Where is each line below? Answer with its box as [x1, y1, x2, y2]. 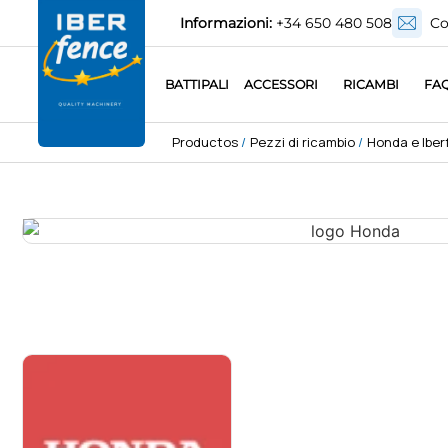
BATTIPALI [165, 77, 230, 93]
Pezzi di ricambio [249, 133, 355, 152]
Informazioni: [180, 14, 272, 32]
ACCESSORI [244, 77, 319, 93]
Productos [172, 133, 238, 152]
